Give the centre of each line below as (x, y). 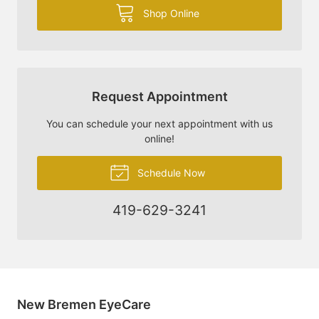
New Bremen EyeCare (84, 304)
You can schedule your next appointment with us (159, 123)
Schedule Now (169, 172)
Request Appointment (159, 96)
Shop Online (169, 13)
